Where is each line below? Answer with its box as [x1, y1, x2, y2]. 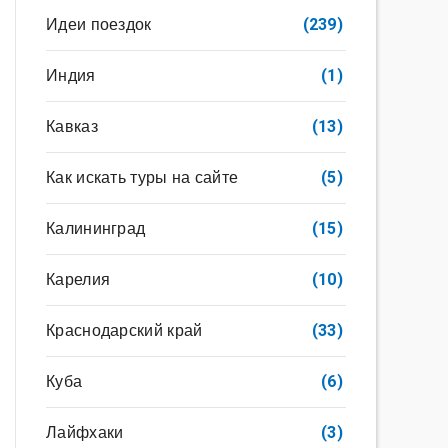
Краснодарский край [46, 319, 203, 342]
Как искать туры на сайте [46, 166, 239, 189]
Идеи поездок [46, 13, 152, 36]
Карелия [46, 268, 111, 291]
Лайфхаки [46, 421, 124, 444]
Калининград [46, 217, 146, 240]
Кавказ [46, 115, 98, 138]
